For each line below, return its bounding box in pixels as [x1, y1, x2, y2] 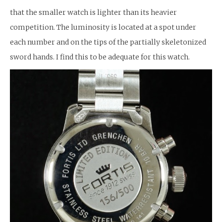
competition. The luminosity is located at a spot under [10, 23, 196, 32]
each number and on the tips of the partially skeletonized [10, 38, 206, 47]
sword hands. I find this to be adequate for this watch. [10, 53, 190, 62]
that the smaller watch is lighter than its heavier [10, 8, 177, 17]
